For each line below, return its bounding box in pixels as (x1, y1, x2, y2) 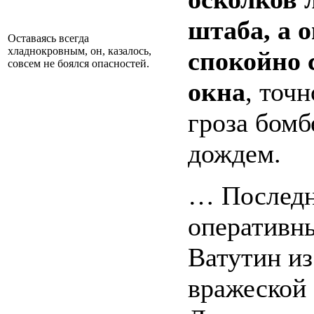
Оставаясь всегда (8, 32, 89, 45)
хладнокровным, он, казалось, (8, 45, 151, 57)
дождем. (188, 139, 281, 169)
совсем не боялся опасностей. (8, 57, 149, 70)
